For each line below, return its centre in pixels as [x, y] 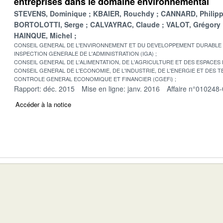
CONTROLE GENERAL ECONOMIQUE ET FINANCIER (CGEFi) [94, 78]
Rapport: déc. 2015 [44, 88]
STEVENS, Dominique [50, 13]
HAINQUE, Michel [43, 35]
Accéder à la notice [43, 104]
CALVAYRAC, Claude [125, 24]
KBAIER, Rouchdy [124, 13]
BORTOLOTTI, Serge [49, 24]
